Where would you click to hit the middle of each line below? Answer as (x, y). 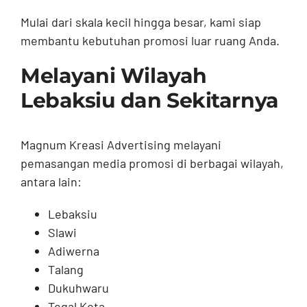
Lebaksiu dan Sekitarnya (149, 101)
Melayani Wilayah (113, 76)
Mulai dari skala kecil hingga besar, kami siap (140, 22)
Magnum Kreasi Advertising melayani (121, 145)
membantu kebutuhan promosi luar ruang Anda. (150, 41)
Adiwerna (73, 251)
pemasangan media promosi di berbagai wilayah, (152, 163)
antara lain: (51, 182)
